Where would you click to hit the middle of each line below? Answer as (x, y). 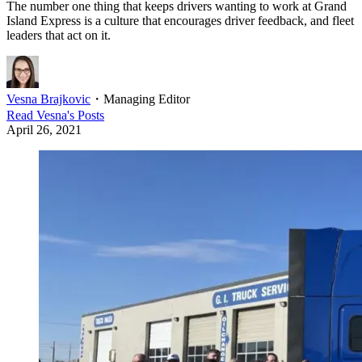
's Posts (86, 116)
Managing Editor (147, 99)
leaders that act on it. (59, 36)
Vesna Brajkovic (48, 99)
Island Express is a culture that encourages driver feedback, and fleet (180, 21)
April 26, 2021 (44, 130)
